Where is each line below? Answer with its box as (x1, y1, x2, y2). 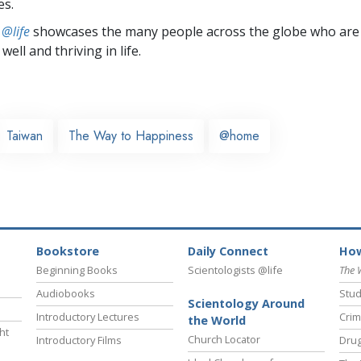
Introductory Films (36, 333, 122, 348)
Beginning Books (36, 263, 118, 278)
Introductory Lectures (36, 309, 139, 325)
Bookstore (36, 243, 99, 259)
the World (188, 313, 246, 329)
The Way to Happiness (68, 126, 193, 145)
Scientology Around (188, 296, 305, 312)
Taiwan (6, 126, 43, 145)
